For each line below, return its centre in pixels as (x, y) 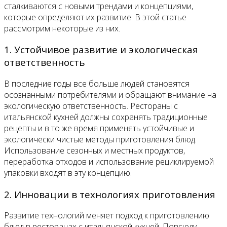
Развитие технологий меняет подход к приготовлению (107, 216)
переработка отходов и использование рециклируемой (109, 162)
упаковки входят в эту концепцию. (68, 173)
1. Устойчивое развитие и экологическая (101, 50)
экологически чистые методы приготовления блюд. (100, 140)
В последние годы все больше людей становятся (97, 84)
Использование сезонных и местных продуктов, (94, 151)
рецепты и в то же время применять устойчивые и (99, 128)
